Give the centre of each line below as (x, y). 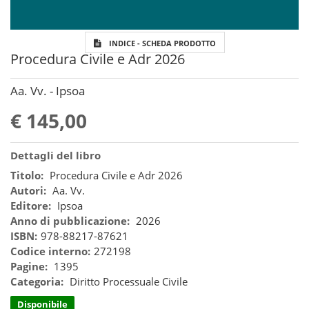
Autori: (28, 191)
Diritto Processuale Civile (129, 282)
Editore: (31, 206)
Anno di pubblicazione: (70, 221)
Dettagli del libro (56, 156)
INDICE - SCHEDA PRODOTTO (162, 43)
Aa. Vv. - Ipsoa (48, 91)
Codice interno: (50, 251)
